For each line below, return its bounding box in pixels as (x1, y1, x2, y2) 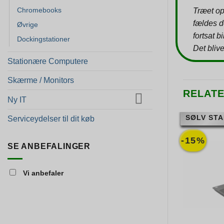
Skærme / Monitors (7, 75, 74, 84)
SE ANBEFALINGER (7, 142, 90, 151)
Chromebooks (17, 5, 61, 14)
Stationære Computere (7, 56, 88, 65)
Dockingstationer (17, 34, 70, 43)
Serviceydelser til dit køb (7, 114, 94, 123)
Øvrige (17, 20, 38, 28)
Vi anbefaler (21, 169, 63, 177)
